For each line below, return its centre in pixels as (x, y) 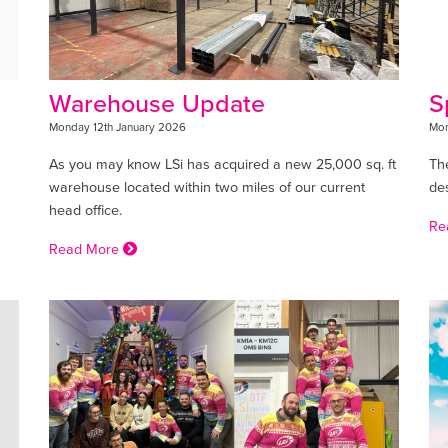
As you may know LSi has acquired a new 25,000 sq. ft (222, 163)
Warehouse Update (157, 102)
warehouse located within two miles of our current (207, 186)
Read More (86, 248)
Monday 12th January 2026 (117, 126)
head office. (85, 209)
